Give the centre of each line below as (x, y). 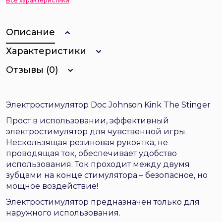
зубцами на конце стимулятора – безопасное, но (107, 175)
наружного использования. (63, 213)
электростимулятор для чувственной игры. (96, 132)
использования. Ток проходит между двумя (98, 164)
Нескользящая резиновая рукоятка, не (87, 142)
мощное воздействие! (52, 186)
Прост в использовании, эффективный (87, 121)
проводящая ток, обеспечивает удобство (91, 153)
